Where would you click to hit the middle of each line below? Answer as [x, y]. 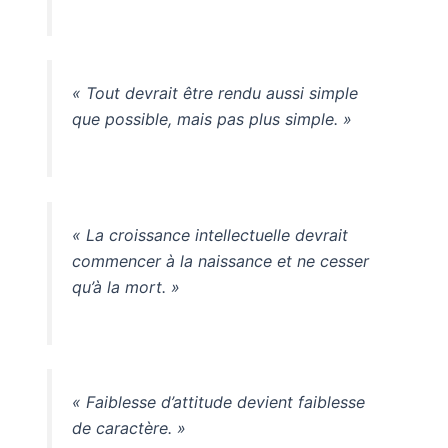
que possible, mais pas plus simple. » [211, 118]
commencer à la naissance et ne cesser [220, 260]
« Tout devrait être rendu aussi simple [214, 92]
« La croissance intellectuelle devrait [209, 234]
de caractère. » [128, 428]
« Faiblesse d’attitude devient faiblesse [218, 402]
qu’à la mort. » [125, 286]
